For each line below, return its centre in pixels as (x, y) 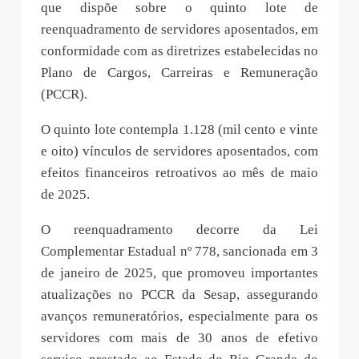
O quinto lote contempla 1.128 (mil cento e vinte (179, 130)
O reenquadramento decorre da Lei (179, 230)
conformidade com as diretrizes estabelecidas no (179, 51)
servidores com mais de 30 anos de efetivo (179, 338)
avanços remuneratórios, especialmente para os (179, 317)
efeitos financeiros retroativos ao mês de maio (179, 173)
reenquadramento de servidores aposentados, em (179, 30)
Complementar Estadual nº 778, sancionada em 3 (179, 252)
